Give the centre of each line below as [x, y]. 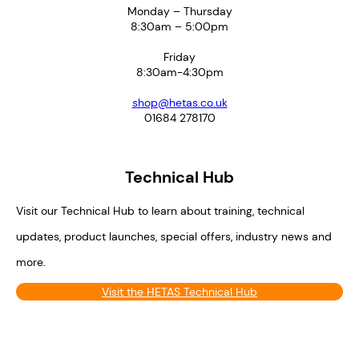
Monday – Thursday [179, 11]
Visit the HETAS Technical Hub [179, 291]
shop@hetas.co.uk [179, 102]
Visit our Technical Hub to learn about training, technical [160, 210]
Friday [179, 56]
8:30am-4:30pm [179, 72]
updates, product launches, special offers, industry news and [174, 236]
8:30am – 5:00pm [179, 26]
